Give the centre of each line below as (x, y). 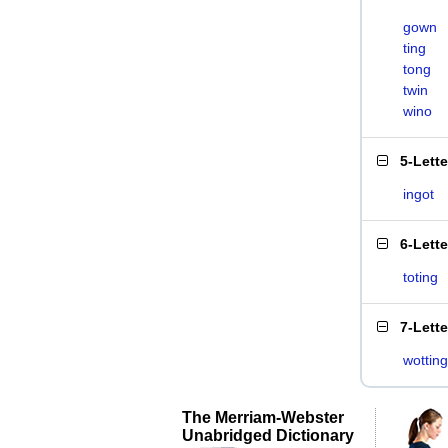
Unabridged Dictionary (268, 435)
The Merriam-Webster (263, 417)
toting (420, 277)
